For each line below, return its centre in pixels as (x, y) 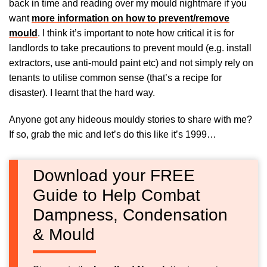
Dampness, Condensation (130, 215)
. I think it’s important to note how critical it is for (136, 33)
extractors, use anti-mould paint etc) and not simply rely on (131, 63)
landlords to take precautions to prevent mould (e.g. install (130, 48)
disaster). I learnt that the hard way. (82, 92)
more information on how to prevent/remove (131, 18)
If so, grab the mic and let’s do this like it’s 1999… (113, 134)
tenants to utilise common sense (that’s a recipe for (115, 77)
